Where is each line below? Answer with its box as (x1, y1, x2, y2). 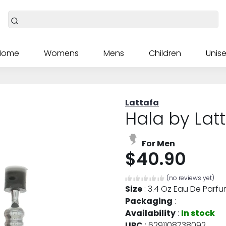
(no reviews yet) (166, 173, 214, 182)
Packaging (125, 195, 173, 207)
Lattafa (125, 97, 159, 109)
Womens (44, 47, 79, 59)
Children (148, 47, 181, 59)
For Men (140, 137, 175, 149)
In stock (181, 207, 215, 219)
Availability (125, 207, 176, 219)
